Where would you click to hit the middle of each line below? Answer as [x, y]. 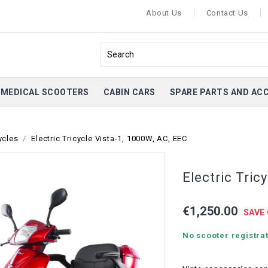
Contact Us [227, 13]
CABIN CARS [129, 92]
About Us [164, 13]
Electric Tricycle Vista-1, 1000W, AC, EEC [109, 138]
